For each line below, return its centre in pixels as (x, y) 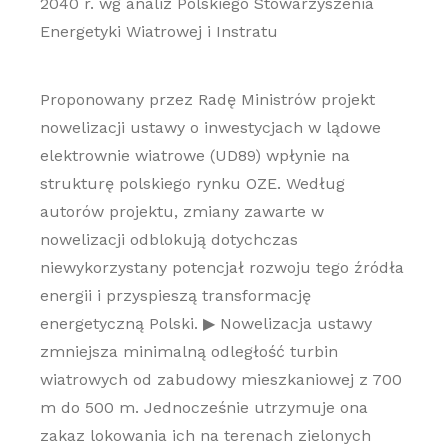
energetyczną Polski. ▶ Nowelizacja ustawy (205, 323)
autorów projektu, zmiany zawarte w (181, 211)
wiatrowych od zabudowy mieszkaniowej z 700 (220, 379)
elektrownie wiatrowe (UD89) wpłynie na (194, 155)
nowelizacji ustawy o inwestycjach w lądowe (210, 127)
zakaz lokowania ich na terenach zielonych (205, 435)
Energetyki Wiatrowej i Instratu (158, 31)
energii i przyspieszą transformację (175, 295)
